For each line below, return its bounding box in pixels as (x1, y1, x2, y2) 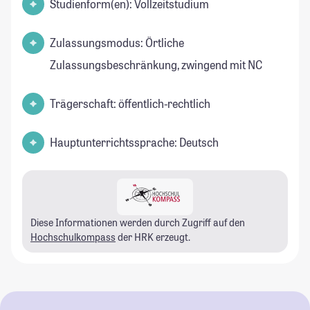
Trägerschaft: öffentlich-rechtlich (50, 96, 210, 111)
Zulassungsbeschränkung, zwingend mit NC (50, 57, 262, 73)
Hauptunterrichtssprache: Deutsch (50, 135, 219, 150)
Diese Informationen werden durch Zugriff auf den (30, 216, 245, 230)
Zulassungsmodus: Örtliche (50, 35, 184, 51)
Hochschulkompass (30, 230, 116, 244)
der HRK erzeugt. (116, 230, 190, 244)
